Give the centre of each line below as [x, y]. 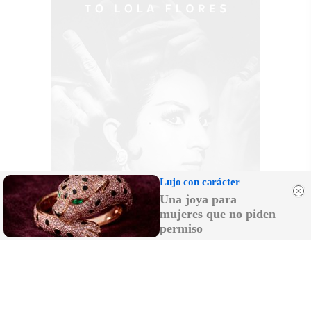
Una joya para [198, 199]
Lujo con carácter [200, 182]
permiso [181, 228]
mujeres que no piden [218, 214]
